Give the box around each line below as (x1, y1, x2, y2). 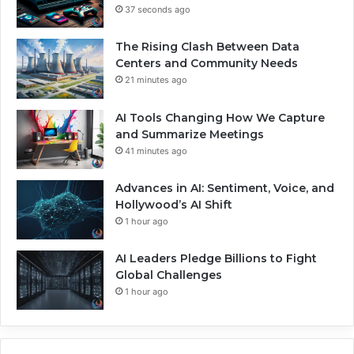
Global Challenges (115, 268, 222, 283)
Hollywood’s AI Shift (115, 198, 232, 213)
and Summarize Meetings (115, 126, 264, 141)
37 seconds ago (125, 4, 190, 16)
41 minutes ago (125, 145, 187, 156)
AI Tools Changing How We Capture (115, 110, 325, 125)
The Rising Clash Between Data (115, 40, 299, 55)
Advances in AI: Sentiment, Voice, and (115, 181, 334, 196)
